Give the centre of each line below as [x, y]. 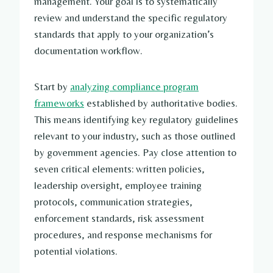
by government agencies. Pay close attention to [135, 152]
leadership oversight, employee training [118, 185]
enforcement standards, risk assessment [119, 218]
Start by [52, 86]
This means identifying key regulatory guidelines [136, 119]
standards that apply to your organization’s [124, 34]
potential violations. [76, 251]
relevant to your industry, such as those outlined [135, 136]
